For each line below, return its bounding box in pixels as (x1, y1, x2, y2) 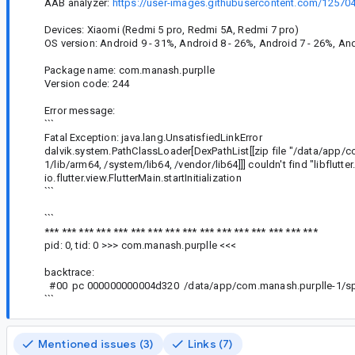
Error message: (44, 104, 116, 116)
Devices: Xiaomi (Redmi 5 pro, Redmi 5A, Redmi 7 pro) (44, 23, 300, 36)
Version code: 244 (44, 77, 130, 90)
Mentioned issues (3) (38, 336, 153, 351)
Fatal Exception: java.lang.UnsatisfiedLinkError (44, 131, 262, 143)
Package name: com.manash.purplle (44, 63, 215, 76)
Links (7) (188, 336, 233, 351)
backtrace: (44, 265, 94, 278)
